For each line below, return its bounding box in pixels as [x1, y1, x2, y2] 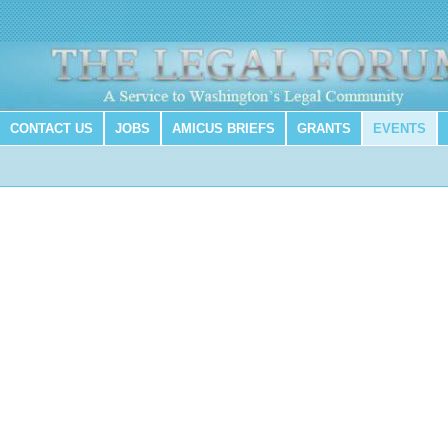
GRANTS [296, 121, 351, 137]
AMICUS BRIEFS [171, 121, 275, 137]
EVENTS [372, 121, 426, 137]
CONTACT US [9, 121, 93, 137]
